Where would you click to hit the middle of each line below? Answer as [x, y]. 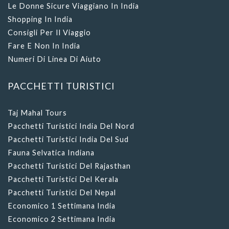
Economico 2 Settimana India [62, 219]
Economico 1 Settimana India [62, 205]
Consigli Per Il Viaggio [49, 32]
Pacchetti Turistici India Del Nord [71, 126]
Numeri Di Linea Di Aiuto [54, 59]
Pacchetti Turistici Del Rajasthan [69, 166]
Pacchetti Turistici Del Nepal [62, 192]
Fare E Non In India [44, 45]
